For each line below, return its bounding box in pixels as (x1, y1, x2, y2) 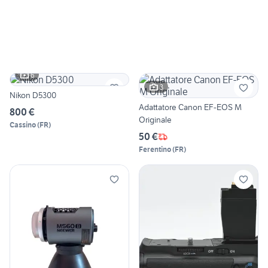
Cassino (10, 120, 36, 130)
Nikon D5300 (10, 90, 56, 101)
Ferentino (139, 145, 171, 154)
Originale (139, 114, 172, 126)
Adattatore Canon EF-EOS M (139, 102, 242, 113)
